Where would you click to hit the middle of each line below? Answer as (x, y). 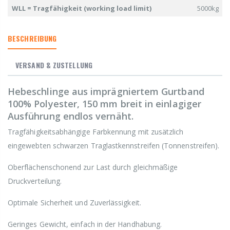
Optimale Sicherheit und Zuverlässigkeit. (74, 203)
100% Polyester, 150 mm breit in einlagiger (104, 104)
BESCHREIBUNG (32, 39)
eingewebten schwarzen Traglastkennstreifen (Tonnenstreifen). (114, 146)
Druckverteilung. (35, 181)
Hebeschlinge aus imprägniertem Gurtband (106, 92)
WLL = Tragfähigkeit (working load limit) (81, 8)
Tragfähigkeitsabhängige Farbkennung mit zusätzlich (96, 132)
